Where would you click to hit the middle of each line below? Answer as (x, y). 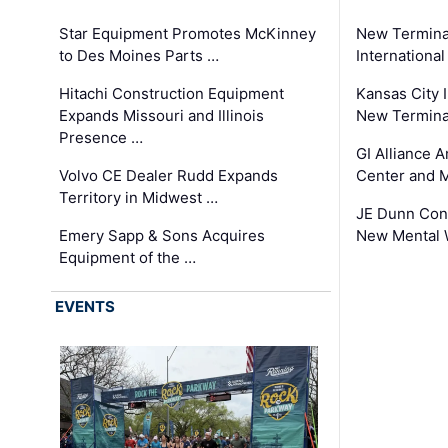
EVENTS (85, 306)
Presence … (101, 137)
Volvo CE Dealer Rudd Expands (169, 175)
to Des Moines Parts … (139, 55)
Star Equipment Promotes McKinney (188, 33)
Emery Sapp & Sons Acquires (162, 235)
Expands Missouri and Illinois (162, 115)
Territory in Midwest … (139, 197)
